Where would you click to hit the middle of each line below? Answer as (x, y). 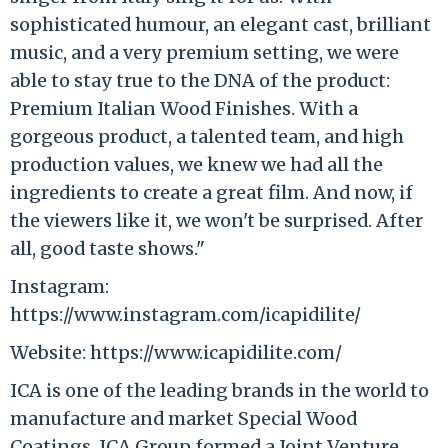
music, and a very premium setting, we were (204, 52)
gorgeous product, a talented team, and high (207, 136)
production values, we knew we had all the (196, 164)
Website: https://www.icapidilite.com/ (176, 352)
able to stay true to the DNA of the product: (200, 80)
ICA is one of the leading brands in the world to (219, 390)
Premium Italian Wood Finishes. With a (184, 108)
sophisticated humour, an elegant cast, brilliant (220, 24)
